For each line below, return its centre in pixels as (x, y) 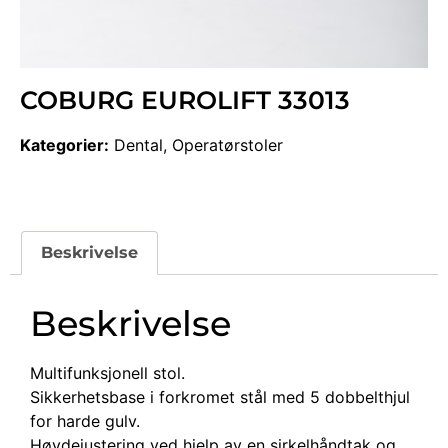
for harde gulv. (85, 420)
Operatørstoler (227, 144)
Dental (138, 144)
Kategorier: (64, 144)
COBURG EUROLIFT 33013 (185, 99)
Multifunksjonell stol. (107, 372)
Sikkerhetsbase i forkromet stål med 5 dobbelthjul (220, 396)
